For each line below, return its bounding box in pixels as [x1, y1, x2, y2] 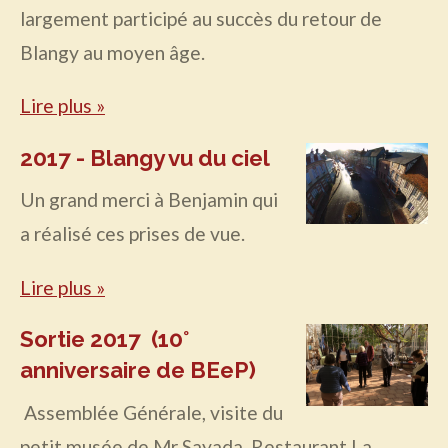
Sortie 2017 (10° [20, 326, 189, 353]
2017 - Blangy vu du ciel [20, 144, 270, 171]
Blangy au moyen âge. [20, 41, 205, 65]
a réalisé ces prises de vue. [20, 222, 245, 246]
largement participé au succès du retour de [20, 7, 382, 31]
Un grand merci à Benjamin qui [20, 188, 278, 212]
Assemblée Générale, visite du [20, 400, 283, 424]
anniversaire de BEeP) [20, 357, 261, 384]
